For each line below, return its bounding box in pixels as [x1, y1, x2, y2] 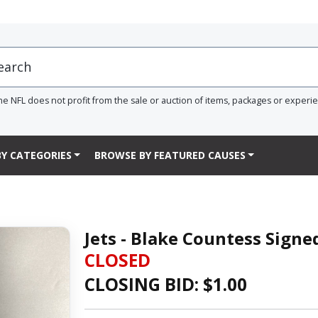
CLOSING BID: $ [84, 272, 213, 296]
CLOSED [84, 248, 150, 272]
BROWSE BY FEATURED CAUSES [94, 148, 246, 163]
